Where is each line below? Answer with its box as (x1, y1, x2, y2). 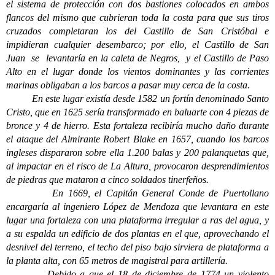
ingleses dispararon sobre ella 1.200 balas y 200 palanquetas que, (6, 147, 269, 158)
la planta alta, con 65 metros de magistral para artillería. (6, 255, 228, 266)
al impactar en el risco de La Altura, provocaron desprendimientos (6, 161, 269, 171)
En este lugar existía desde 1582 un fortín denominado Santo (6, 93, 269, 104)
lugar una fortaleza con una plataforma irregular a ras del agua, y (6, 215, 269, 225)
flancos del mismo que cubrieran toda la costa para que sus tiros (6, 12, 269, 23)
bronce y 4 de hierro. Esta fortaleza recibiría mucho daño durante (6, 120, 269, 131)
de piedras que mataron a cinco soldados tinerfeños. (6, 174, 209, 185)
